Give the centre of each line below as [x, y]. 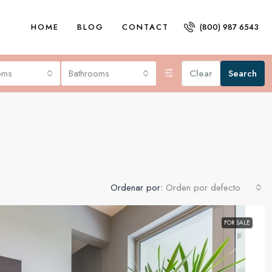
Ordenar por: [137, 188]
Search [243, 73]
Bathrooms [89, 73]
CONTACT [145, 27]
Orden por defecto [203, 188]
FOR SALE [237, 223]
